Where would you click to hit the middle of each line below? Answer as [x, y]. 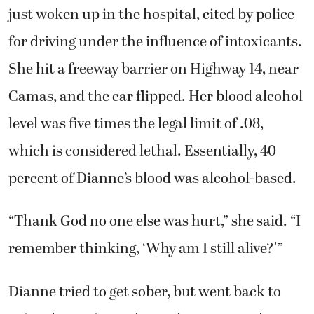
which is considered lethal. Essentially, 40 [142, 151]
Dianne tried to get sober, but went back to [145, 292]
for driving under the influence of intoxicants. [155, 42]
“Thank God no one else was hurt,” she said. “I [155, 221]
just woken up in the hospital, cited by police [151, 14]
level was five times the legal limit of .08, [136, 124]
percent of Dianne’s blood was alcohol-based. [152, 178]
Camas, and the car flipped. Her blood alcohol [156, 96]
